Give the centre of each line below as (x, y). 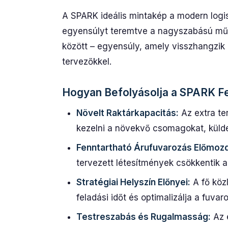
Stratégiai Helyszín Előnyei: (133, 182)
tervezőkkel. (87, 62)
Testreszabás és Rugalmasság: (144, 217)
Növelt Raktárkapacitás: (127, 113)
